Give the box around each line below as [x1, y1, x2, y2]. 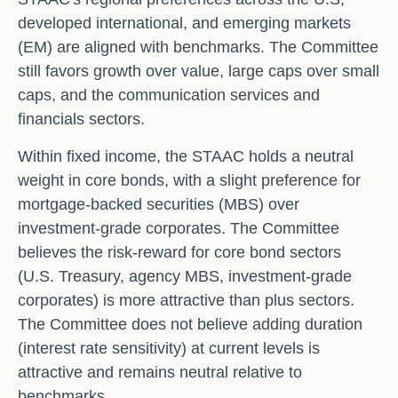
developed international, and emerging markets [18, 13, 351, 32]
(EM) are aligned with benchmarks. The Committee [18, 37, 378, 56]
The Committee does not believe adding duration [18, 314, 362, 333]
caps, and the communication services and [18, 85, 320, 104]
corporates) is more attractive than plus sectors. [18, 291, 354, 309]
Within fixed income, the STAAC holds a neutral [18, 147, 354, 165]
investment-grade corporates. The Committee [18, 219, 339, 237]
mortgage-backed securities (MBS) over [18, 195, 299, 213]
